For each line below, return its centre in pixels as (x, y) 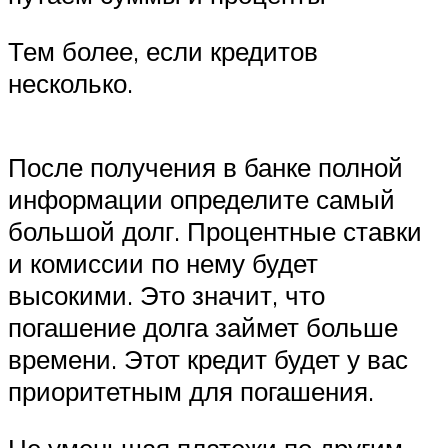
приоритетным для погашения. (191, 390)
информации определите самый (201, 198)
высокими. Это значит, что (166, 294)
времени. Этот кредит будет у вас (208, 358)
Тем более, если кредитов (163, 51)
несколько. (70, 83)
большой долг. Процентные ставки (215, 230)
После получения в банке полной (205, 166)
